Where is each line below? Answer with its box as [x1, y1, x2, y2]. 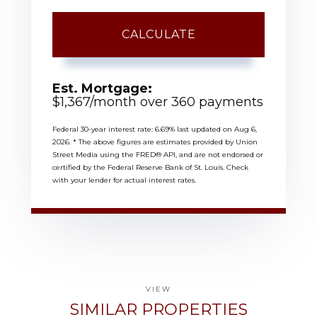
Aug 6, [234, 125, 257, 134]
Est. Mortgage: [52, 81, 152, 97]
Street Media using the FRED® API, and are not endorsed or [52, 150, 263, 160]
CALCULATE [121, 28, 196, 42]
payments [195, 94, 263, 110]
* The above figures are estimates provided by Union [73, 137, 258, 147]
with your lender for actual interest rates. [52, 175, 196, 185]
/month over [90, 94, 171, 110]
